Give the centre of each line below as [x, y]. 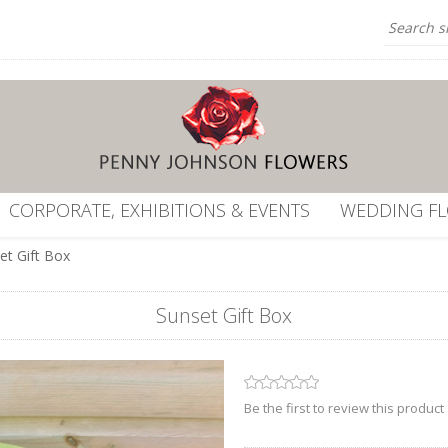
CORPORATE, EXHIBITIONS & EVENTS [159, 210]
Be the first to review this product [344, 408]
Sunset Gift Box [224, 316]
